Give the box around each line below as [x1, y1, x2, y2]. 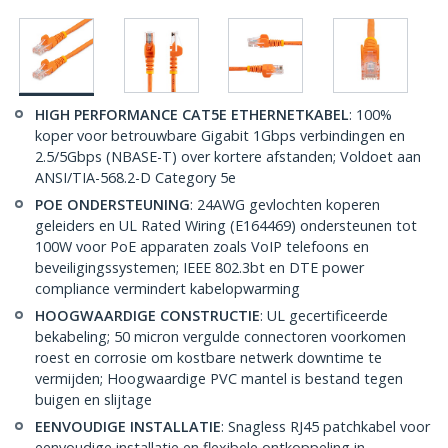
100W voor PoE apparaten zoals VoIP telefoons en [35, 237, 369, 257]
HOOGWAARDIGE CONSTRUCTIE [35, 306, 260, 326]
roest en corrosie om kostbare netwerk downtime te [35, 348, 382, 368]
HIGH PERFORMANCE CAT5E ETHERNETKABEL [35, 105, 349, 125]
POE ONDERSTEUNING [35, 195, 190, 215]
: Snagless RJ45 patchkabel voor [221, 417, 430, 437]
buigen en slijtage [35, 390, 152, 410]
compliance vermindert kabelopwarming [35, 279, 300, 299]
